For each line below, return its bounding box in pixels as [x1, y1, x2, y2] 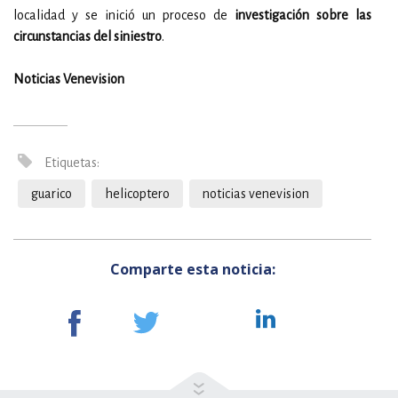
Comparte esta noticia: [109, 259, 275, 279]
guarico [31, 187, 72, 201]
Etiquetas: [42, 155, 99, 170]
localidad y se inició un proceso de [13, 8, 235, 22]
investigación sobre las [235, 8, 371, 22]
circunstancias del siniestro [13, 29, 162, 44]
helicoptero [105, 187, 170, 201]
